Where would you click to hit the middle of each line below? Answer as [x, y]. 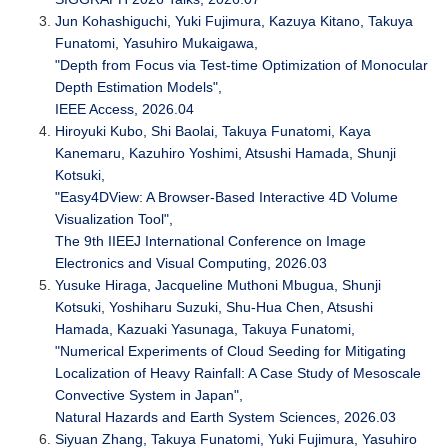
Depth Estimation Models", [138, 87]
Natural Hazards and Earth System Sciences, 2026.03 [225, 417]
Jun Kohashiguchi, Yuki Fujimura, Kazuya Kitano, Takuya [234, 21]
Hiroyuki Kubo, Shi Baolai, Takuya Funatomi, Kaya [213, 131]
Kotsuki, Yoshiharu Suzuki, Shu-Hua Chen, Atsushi [214, 307]
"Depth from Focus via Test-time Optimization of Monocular [241, 65]
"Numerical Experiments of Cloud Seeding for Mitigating [230, 351]
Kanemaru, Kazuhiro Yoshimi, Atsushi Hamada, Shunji [225, 153]
